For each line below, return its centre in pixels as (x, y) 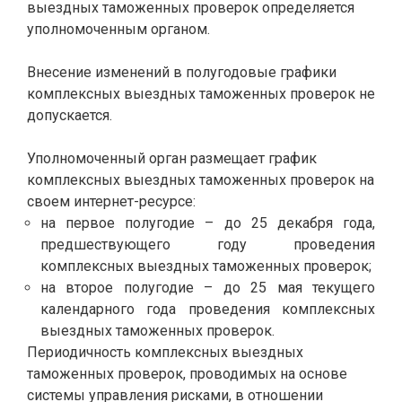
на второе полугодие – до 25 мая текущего (208, 288)
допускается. (70, 115)
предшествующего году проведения (208, 245)
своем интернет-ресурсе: (111, 201)
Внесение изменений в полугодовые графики (182, 72)
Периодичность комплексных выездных (165, 352)
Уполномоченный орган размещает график (172, 158)
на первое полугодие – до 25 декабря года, (208, 223)
